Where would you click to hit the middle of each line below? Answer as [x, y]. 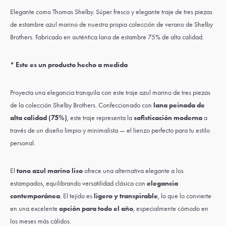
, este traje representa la [100, 118]
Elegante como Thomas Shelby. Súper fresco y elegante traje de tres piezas [111, 12]
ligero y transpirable [126, 196]
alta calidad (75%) [39, 118]
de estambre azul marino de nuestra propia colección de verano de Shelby [111, 24]
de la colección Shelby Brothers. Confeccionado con [82, 105]
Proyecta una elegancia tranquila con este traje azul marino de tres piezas [110, 93]
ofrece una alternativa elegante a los [133, 171]
